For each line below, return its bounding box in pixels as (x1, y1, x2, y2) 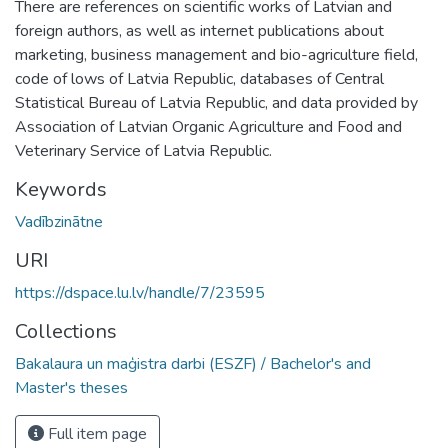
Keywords (15, 175, 107, 203)
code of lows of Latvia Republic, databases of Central (15, 67, 384, 90)
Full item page (44, 422, 147, 445)
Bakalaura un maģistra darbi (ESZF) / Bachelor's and (15, 352, 371, 375)
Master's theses (15, 376, 128, 399)
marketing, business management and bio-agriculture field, (15, 43, 418, 66)
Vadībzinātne (15, 210, 103, 233)
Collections (15, 317, 117, 345)
